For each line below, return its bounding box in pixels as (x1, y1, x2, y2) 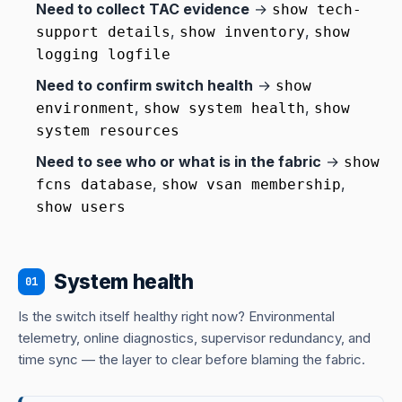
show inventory (179, 22, 305, 40)
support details (36, 22, 170, 40)
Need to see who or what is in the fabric (36, 152, 321, 170)
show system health (144, 99, 305, 117)
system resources (36, 121, 179, 139)
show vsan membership (162, 175, 341, 193)
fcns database (36, 175, 153, 193)
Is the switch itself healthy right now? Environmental (18, 307, 335, 325)
